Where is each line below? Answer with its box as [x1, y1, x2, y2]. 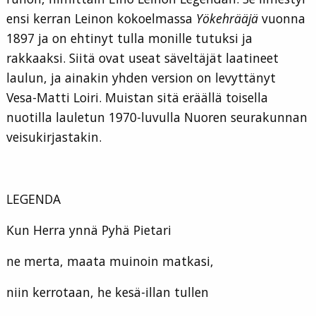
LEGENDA [6, 190, 61, 208]
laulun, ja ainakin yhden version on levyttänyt [6, 69, 276, 87]
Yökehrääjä [196, 10, 258, 28]
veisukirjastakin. [6, 128, 102, 146]
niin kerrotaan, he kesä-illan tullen [6, 284, 209, 301]
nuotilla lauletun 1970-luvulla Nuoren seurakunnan [6, 109, 308, 126]
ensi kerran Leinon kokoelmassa [6, 10, 196, 28]
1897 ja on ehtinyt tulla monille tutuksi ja [6, 30, 253, 47]
